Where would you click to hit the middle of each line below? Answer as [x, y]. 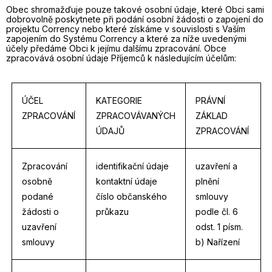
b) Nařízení [217, 242]
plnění [207, 181]
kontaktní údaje [126, 181]
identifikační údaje [132, 166]
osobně [37, 181]
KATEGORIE [119, 100]
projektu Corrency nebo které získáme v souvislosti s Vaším [126, 29]
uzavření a [216, 166]
